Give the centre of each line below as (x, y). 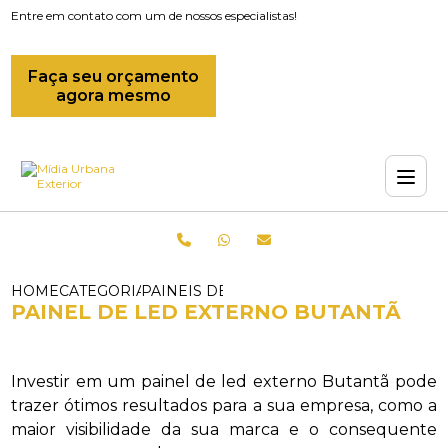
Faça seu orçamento (114, 76)
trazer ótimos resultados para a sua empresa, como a (224, 405)
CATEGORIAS (107, 291)
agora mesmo (114, 95)
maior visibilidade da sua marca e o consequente (224, 429)
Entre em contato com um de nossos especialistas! (154, 15)
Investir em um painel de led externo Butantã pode (224, 381)
